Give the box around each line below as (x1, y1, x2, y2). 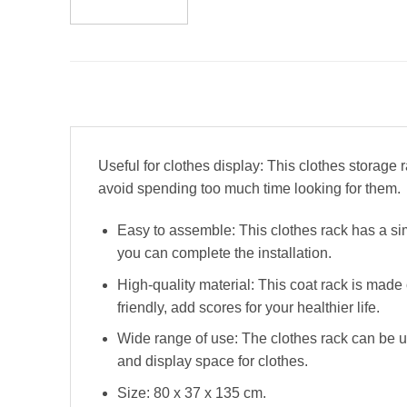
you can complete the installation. (116, 245, 332, 262)
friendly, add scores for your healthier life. (116, 299, 380, 315)
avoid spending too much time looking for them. (98, 181, 401, 197)
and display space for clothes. (116, 353, 308, 370)
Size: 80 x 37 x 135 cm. (116, 384, 266, 401)
